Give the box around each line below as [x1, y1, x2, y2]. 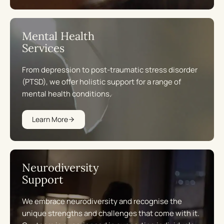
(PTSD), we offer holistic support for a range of [22, 76, 181, 87]
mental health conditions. [22, 88, 111, 99]
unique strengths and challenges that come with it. [22, 208, 199, 219]
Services [22, 41, 64, 55]
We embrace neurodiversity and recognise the [22, 196, 182, 207]
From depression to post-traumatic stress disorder [22, 64, 197, 75]
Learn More [32, 114, 68, 124]
